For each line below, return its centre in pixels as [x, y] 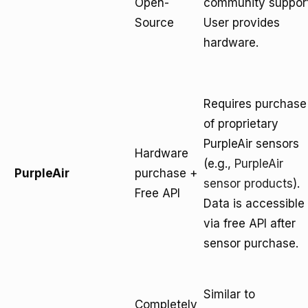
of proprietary [241, 124]
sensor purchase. [251, 243]
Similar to [229, 294]
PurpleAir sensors [251, 144]
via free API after [250, 223]
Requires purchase [255, 104]
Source [154, 23]
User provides [242, 23]
